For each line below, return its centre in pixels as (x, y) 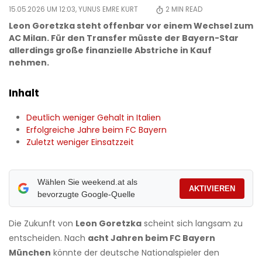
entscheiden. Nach (48, 238)
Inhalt (24, 93)
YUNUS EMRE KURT (108, 10)
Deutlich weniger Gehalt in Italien (94, 118)
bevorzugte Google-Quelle (86, 194)
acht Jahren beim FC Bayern (151, 238)
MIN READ (186, 10)
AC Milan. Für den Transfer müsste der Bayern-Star (124, 38)
